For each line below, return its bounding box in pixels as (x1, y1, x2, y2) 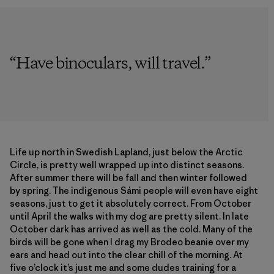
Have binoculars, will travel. (15, 53, 205, 75)
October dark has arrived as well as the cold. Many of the (10, 223, 253, 235)
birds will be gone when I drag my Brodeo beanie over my (10, 235, 249, 248)
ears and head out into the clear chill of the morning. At (10, 248, 243, 261)
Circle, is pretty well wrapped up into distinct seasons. (10, 158, 244, 171)
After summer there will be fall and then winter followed (10, 171, 247, 183)
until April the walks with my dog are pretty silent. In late (10, 210, 249, 222)
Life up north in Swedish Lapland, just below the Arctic (10, 146, 243, 158)
